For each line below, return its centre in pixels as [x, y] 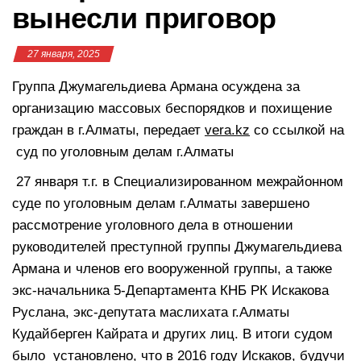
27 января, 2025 [64, 54]
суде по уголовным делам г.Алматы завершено [161, 203]
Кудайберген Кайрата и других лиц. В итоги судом [172, 334]
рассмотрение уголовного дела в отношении [153, 225]
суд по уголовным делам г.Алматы [123, 151]
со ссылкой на [297, 130]
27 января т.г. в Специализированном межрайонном [178, 181]
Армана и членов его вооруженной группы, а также [172, 268]
